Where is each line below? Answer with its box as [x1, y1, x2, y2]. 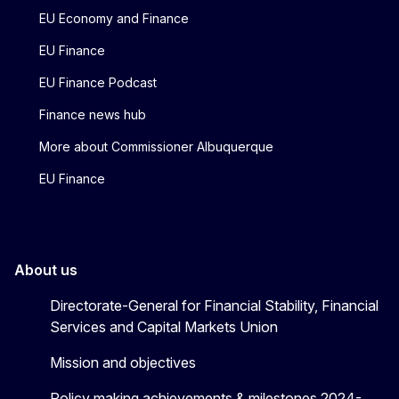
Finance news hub [39, 106, 146, 122]
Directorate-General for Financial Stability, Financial [50, 296, 379, 314]
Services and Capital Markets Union [50, 317, 278, 336]
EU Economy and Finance [39, 10, 189, 26]
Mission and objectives [50, 353, 196, 371]
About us [14, 260, 77, 279]
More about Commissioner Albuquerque [39, 138, 273, 154]
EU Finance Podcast [39, 74, 157, 90]
